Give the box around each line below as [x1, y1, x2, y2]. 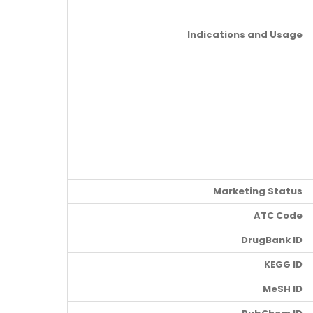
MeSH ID [263, 282, 303, 296]
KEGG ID [264, 258, 303, 272]
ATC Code [254, 209, 303, 223]
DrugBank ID [241, 233, 303, 247]
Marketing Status [213, 184, 303, 198]
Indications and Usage [187, 28, 303, 42]
